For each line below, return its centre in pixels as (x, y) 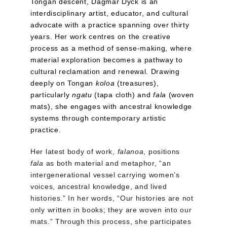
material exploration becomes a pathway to (108, 60)
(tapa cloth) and (123, 95)
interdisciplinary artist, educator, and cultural (111, 13)
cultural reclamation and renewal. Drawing (106, 71)
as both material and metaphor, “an (108, 163)
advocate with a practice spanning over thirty (111, 25)
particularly (51, 95)
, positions (163, 152)
